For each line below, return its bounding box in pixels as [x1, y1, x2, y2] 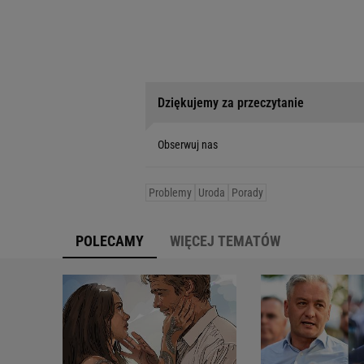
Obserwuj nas [158, 138, 218, 152]
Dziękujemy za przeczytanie [158, 94, 304, 110]
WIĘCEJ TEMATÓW [170, 232, 280, 250]
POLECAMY [76, 232, 144, 250]
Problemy [149, 186, 192, 200]
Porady [232, 186, 263, 200]
